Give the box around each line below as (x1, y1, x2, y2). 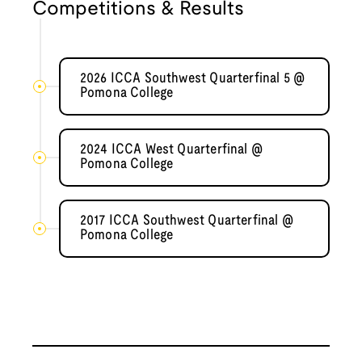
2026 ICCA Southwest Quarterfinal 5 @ (79, 72, 305, 86)
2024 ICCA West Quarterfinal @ (79, 143, 263, 158)
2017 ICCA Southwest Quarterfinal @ (79, 214, 293, 229)
